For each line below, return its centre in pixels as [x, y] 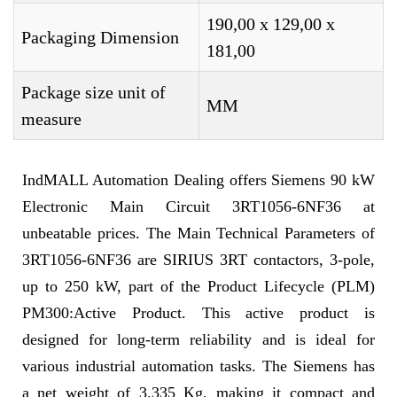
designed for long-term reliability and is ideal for [198, 339]
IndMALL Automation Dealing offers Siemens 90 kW [198, 180]
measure [51, 119]
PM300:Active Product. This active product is [198, 313]
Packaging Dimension [100, 37]
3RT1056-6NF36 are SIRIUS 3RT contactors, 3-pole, [198, 260]
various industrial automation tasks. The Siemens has [198, 366]
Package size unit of [93, 92]
